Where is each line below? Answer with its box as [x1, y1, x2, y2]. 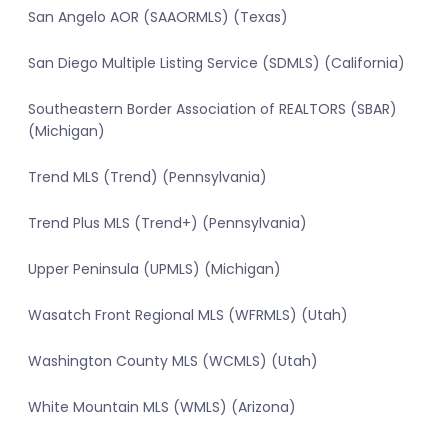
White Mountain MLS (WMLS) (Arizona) [28, 397, 296, 418]
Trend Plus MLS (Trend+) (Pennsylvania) [28, 213, 307, 234]
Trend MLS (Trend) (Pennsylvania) [28, 167, 267, 188]
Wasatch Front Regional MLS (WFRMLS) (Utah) [28, 305, 348, 326]
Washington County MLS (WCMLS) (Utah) [28, 351, 318, 372]
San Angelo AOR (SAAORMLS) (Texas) [28, 7, 288, 28]
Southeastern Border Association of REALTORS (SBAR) [28, 99, 397, 120]
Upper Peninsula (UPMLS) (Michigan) [28, 259, 281, 280]
